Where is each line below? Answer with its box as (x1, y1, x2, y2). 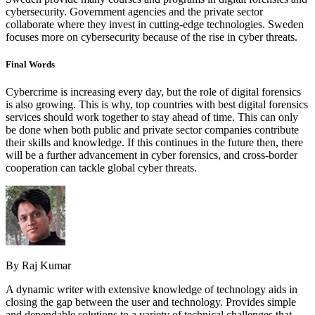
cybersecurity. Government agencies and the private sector (6, 5, 263, 18)
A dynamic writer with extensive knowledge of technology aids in (6, 283, 297, 296)
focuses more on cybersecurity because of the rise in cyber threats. (6, 30, 297, 43)
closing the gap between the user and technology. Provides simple (6, 296, 296, 309)
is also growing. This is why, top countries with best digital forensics (6, 98, 308, 111)
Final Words (6, 59, 55, 70)
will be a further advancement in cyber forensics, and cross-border (6, 149, 297, 162)
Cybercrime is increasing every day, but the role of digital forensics (6, 86, 301, 98)
